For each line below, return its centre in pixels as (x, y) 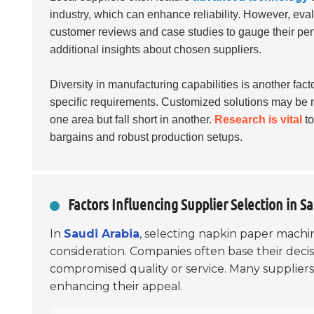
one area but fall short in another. (132, 119)
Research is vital (258, 119)
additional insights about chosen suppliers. (156, 49)
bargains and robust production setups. (146, 137)
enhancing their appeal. (116, 286)
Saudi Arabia (102, 233)
